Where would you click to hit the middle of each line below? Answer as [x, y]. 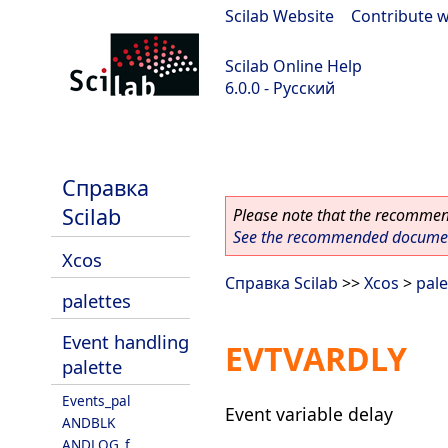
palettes [96, 300]
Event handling [125, 341]
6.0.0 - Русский [280, 88]
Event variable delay [309, 413]
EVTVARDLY [316, 359]
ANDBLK [88, 422]
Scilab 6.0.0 [51, 141]
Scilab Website [279, 16]
